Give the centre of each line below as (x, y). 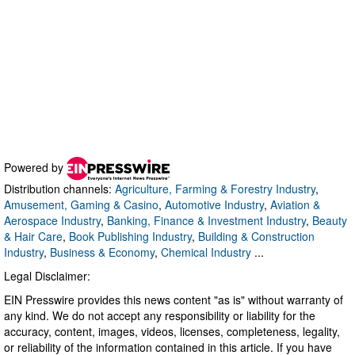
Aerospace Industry (52, 221)
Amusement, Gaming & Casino (81, 205)
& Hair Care (33, 237)
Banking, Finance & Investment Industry (206, 221)
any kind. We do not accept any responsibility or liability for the (160, 316)
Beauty (330, 221)
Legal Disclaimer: (47, 276)
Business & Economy (102, 252)
